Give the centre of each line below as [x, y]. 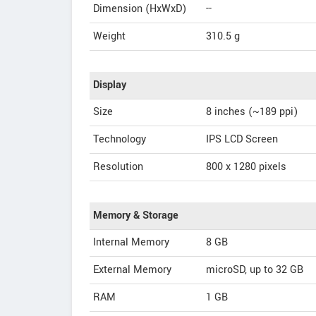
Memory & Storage [136, 215]
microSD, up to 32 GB [255, 270]
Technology [120, 139]
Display [110, 85]
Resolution [118, 167]
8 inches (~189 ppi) [252, 112]
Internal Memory [131, 242]
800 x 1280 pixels [246, 167]
